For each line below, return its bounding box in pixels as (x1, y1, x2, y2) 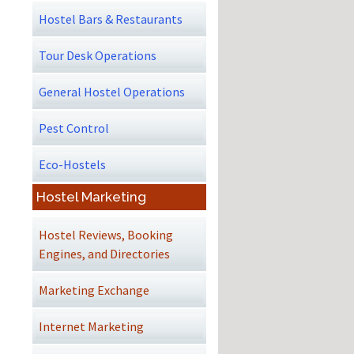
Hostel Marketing (36, 189, 146, 205)
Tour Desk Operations (39, 47, 156, 63)
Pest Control (39, 119, 109, 136)
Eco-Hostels (39, 156, 106, 172)
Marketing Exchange (39, 281, 149, 298)
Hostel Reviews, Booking (39, 226, 173, 243)
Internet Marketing (39, 318, 144, 334)
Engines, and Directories (39, 245, 170, 262)
